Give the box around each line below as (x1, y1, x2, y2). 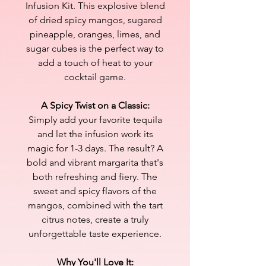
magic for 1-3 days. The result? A (27, 142, 163, 154)
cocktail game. (64, 71, 126, 83)
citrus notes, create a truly (42, 213, 148, 225)
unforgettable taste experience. (28, 227, 161, 239)
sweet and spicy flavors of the (33, 185, 157, 197)
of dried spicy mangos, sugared (28, 14, 162, 26)
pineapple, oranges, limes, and (30, 28, 160, 40)
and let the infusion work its (37, 128, 153, 140)
